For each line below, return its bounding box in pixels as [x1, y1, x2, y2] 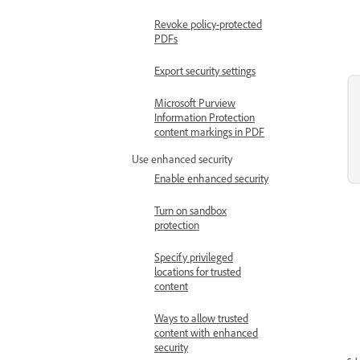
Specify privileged [154, 250, 233, 264]
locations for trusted [154, 264, 241, 278]
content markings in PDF [154, 125, 264, 138]
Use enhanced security [132, 152, 232, 166]
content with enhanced [154, 325, 258, 339]
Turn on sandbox [154, 203, 227, 217]
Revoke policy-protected [154, 17, 262, 31]
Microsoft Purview [154, 96, 235, 109]
